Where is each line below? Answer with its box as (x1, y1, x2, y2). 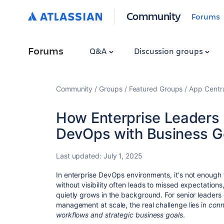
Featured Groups (128, 84, 183, 93)
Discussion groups (133, 45, 205, 56)
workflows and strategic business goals (56, 210, 183, 219)
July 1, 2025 (103, 151, 142, 160)
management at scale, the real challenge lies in (56, 200, 208, 209)
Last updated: (56, 151, 103, 160)
